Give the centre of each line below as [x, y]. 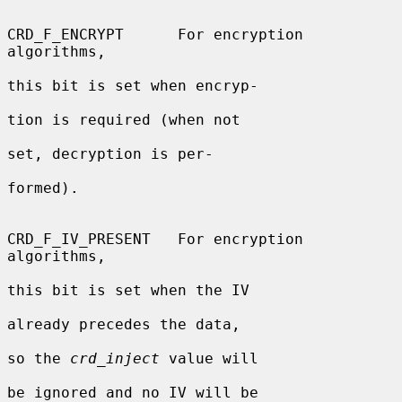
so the [39, 358]
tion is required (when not [124, 119]
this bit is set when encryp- [133, 85]
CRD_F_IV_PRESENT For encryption [155, 239]
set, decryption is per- [110, 153]
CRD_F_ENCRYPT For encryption [155, 34]
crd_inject [115, 358]
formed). [43, 188]
